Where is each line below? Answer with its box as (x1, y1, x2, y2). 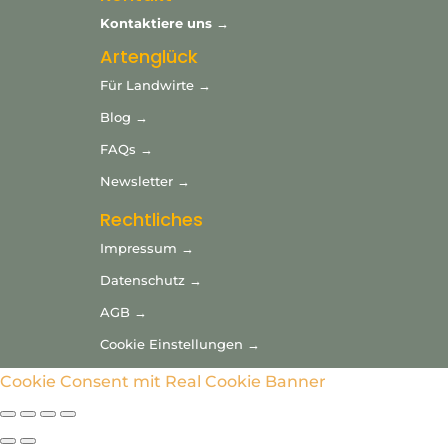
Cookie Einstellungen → (100, 336, 261, 353)
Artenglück (100, 44, 199, 70)
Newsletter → (100, 173, 191, 190)
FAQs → (100, 141, 158, 158)
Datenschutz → (100, 272, 203, 289)
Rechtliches (100, 207, 204, 233)
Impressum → (100, 240, 195, 257)
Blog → (100, 109, 149, 126)
